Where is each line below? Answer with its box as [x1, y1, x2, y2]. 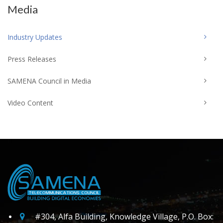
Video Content [7, 98, 53, 108]
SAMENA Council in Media [7, 76, 91, 86]
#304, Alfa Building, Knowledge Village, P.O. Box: [35, 211, 214, 222]
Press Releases [7, 54, 56, 64]
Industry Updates [7, 32, 62, 42]
